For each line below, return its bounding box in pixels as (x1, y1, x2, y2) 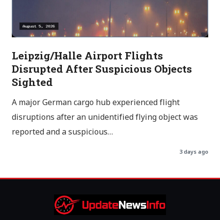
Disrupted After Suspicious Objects (12, 62, 192, 76)
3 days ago (179, 149, 208, 156)
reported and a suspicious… (12, 127, 113, 138)
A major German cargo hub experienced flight (12, 98, 180, 109)
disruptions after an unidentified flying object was (12, 112, 198, 124)
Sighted (12, 75, 53, 89)
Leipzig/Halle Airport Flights (12, 49, 163, 63)
